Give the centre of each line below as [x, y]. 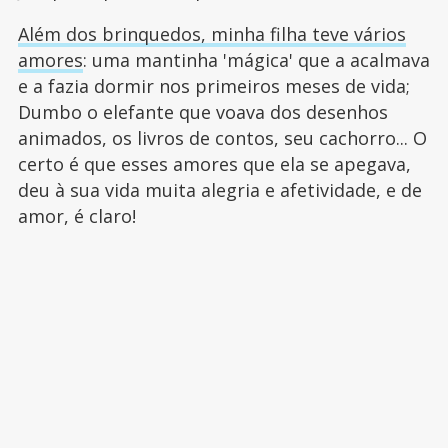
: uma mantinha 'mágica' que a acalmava [256, 59]
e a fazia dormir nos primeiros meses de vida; [213, 85]
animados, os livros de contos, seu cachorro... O [222, 137]
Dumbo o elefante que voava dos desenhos [202, 111]
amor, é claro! [79, 215]
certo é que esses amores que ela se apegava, [214, 163]
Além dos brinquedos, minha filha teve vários [211, 33]
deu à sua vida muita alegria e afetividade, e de [219, 189]
